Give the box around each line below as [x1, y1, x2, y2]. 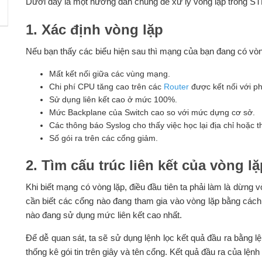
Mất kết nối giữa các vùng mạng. [49, 69, 170, 79]
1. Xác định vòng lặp [25, 22, 163, 38]
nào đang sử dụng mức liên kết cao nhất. [25, 210, 182, 220]
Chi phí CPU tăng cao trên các [49, 82, 164, 92]
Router [163, 82, 189, 92]
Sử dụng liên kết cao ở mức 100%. [49, 95, 177, 105]
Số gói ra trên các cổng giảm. [49, 133, 158, 143]
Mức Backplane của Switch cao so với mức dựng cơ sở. [49, 108, 255, 118]
